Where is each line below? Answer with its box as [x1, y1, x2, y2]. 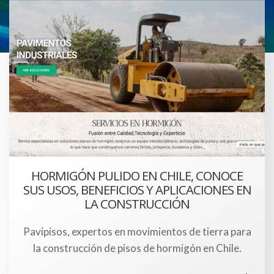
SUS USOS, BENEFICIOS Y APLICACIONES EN [23, 181, 251, 198]
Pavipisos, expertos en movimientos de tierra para [23, 225, 251, 238]
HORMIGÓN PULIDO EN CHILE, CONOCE [31, 167, 243, 184]
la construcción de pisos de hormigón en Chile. [32, 242, 242, 254]
